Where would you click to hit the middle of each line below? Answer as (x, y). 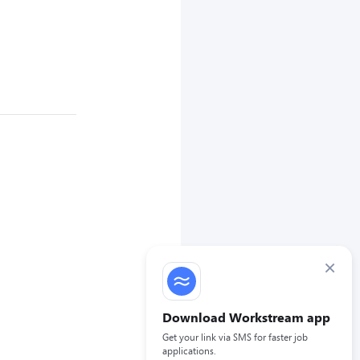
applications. (189, 350)
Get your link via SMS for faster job (235, 337)
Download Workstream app (246, 317)
